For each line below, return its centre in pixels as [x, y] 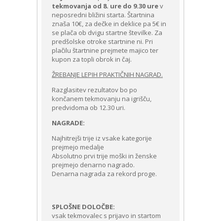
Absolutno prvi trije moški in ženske [104, 156]
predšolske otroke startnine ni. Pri [102, 41]
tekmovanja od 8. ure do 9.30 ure [106, 6]
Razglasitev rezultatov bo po [94, 90]
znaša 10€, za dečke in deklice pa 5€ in [109, 24]
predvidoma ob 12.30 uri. [89, 108]
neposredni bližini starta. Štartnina [103, 15]
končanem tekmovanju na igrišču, [102, 99]
